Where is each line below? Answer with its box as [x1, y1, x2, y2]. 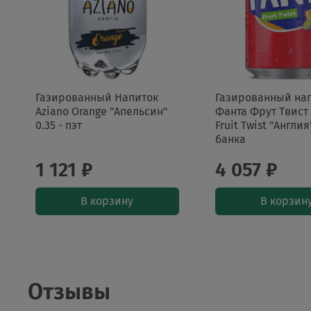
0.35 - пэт [35, 118, 82, 132]
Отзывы [28, 278, 110, 305]
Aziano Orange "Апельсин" [35, 104, 167, 118]
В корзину [81, 194, 134, 208]
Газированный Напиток [35, 90, 158, 104]
